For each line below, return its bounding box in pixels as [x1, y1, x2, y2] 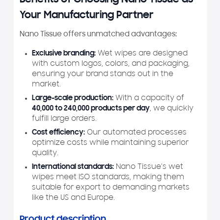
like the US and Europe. [32, 194, 115, 202]
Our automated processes [85, 129, 187, 137]
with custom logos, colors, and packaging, [32, 60, 190, 68]
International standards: [32, 163, 114, 171]
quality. [32, 149, 58, 157]
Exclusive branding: [32, 50, 96, 57]
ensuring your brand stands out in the [32, 70, 173, 78]
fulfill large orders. [32, 115, 97, 123]
